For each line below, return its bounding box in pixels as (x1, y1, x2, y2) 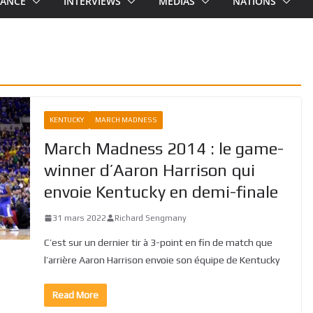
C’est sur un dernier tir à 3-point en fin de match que (43, 236, 272, 248)
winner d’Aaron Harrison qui (43, 160, 255, 180)
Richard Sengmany (114, 212, 187, 223)
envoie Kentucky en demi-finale (43, 182, 278, 201)
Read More (52, 289, 99, 300)
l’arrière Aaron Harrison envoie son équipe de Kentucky (43, 254, 279, 265)
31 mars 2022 (52, 212, 106, 223)
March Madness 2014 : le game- (43, 138, 284, 158)
